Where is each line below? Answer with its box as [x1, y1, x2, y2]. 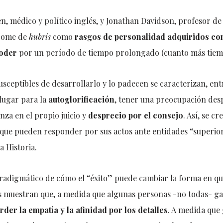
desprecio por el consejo [88, 110, 183, 120]
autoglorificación [48, 94, 114, 105]
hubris [28, 31, 51, 42]
